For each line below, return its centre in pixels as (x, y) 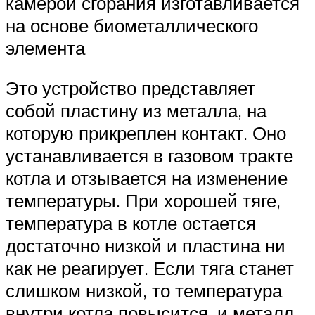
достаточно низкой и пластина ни (146, 246)
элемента (45, 47)
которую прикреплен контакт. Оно (146, 133)
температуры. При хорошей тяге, (143, 201)
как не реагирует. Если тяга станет (150, 268)
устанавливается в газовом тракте (149, 156)
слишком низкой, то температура (144, 291)
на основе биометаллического (132, 25)
